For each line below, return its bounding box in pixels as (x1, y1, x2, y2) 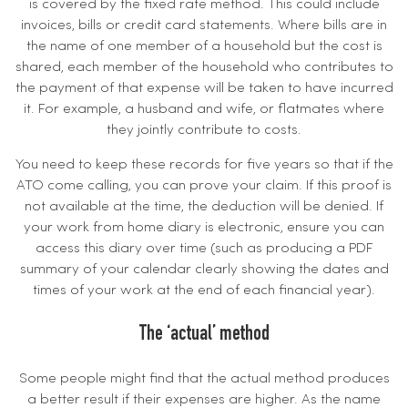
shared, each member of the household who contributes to (15, 59, 393, 75)
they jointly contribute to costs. (107, 122, 301, 138)
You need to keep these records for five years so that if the (15, 158, 393, 173)
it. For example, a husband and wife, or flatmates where (24, 101, 384, 117)
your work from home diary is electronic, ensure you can (24, 220, 384, 236)
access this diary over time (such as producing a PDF (35, 241, 373, 257)
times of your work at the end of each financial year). (33, 283, 375, 299)
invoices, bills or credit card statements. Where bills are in (21, 17, 387, 33)
